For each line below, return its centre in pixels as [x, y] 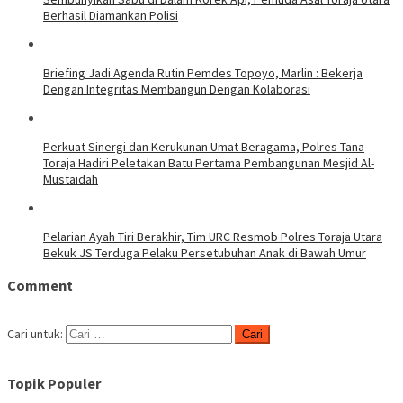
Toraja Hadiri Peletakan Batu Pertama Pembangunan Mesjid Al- [209, 163]
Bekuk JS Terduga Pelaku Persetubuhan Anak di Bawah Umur [205, 253]
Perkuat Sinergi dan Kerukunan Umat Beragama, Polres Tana [204, 147]
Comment [40, 285]
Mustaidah [71, 179]
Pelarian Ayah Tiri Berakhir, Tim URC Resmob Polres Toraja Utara [213, 237]
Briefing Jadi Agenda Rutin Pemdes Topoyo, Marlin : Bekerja [203, 73]
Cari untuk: [35, 334]
